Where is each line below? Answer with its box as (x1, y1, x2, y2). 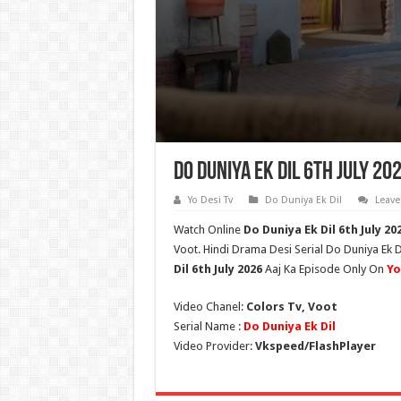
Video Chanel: (173, 300, 246, 314)
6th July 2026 (188, 262, 262, 277)
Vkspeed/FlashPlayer (254, 339, 376, 354)
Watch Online (173, 223, 243, 237)
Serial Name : (173, 320, 241, 334)
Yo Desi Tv (187, 194, 233, 207)
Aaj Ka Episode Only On (261, 262, 387, 277)
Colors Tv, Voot (245, 300, 337, 314)
